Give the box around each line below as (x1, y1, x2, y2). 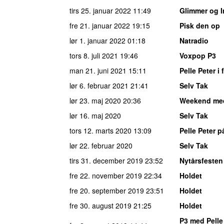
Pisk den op (179, 20, 220, 30)
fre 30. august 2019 (69, 200, 131, 210)
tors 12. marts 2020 (69, 125, 131, 135)
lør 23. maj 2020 (69, 95, 121, 105)
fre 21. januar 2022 (69, 20, 130, 30)
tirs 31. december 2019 (69, 155, 143, 165)
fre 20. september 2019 (69, 185, 144, 195)
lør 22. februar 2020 (69, 140, 132, 150)
